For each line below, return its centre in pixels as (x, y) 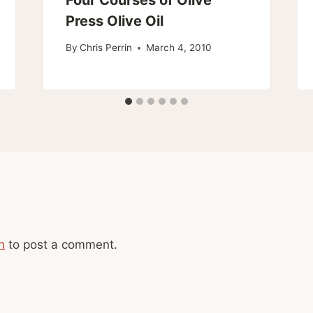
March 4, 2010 (179, 48)
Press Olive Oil (114, 21)
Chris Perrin (105, 48)
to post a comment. (61, 245)
